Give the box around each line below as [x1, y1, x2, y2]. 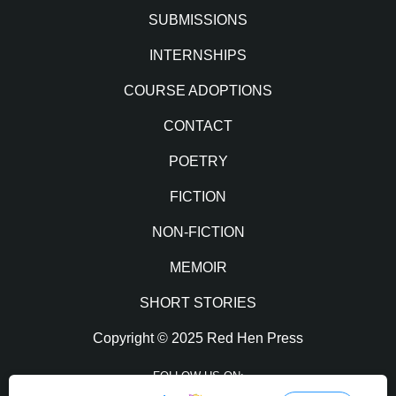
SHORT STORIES [140, 295, 256, 311]
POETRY [168, 154, 228, 170]
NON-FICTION [151, 225, 245, 240]
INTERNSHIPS [149, 48, 247, 64]
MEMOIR [169, 260, 227, 276]
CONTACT [164, 118, 232, 134]
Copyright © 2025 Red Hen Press [93, 331, 303, 346]
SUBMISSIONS [148, 12, 247, 28]
